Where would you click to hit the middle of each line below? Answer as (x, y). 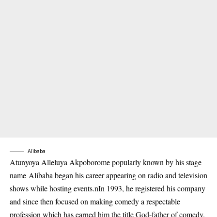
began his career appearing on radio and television (130, 175)
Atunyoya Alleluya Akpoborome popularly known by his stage (106, 162)
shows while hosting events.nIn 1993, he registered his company (108, 188)
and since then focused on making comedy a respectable (95, 201)
